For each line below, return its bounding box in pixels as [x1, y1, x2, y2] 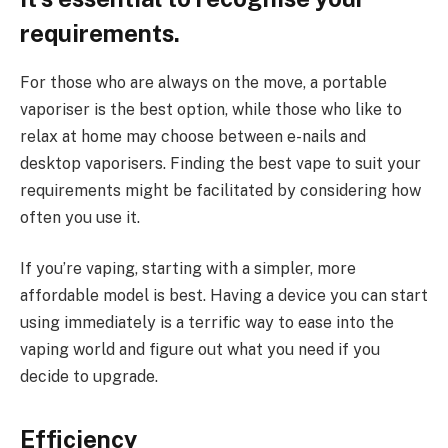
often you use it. [20, 207, 140, 227]
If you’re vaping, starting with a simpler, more [20, 259, 356, 279]
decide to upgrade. [20, 367, 158, 387]
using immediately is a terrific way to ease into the [20, 313, 394, 333]
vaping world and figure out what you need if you [20, 340, 380, 360]
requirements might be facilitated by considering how [20, 180, 421, 200]
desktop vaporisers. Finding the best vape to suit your [20, 153, 421, 173]
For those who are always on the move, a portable [20, 72, 387, 92]
